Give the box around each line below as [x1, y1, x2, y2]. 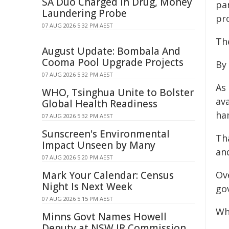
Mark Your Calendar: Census [42, 169, 174, 182]
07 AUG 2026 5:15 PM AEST [42, 195, 113, 202]
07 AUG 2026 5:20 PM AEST [42, 153, 113, 161]
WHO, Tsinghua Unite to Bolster [42, 86, 194, 99]
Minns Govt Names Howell [42, 210, 167, 223]
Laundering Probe [42, 7, 127, 20]
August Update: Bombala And [42, 44, 180, 58]
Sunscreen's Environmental [42, 127, 170, 141]
